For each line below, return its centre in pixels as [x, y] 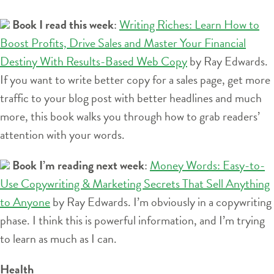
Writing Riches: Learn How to [189, 24]
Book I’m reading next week [78, 165]
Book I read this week [63, 24]
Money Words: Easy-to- [207, 165]
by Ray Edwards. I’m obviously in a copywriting [161, 202]
